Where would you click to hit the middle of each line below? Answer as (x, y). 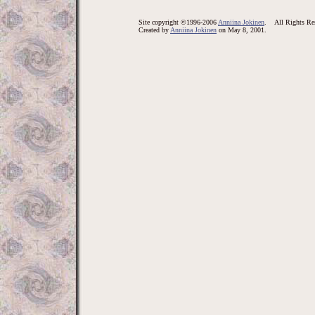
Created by (154, 30)
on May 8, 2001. (242, 30)
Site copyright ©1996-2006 (178, 22)
